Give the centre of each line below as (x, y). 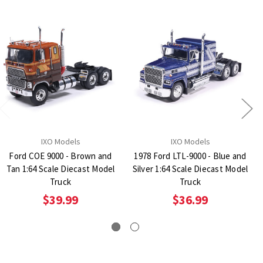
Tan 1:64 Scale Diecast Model (60, 169)
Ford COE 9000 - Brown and (60, 156)
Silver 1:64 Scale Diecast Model (190, 169)
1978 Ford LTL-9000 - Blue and (190, 156)
